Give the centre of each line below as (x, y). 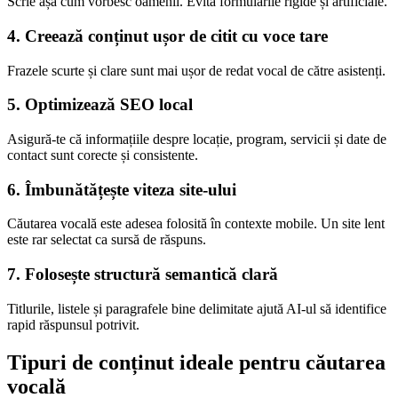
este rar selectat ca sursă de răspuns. (107, 240)
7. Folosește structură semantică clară (143, 275)
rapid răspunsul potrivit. (73, 324)
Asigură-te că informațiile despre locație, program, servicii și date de (197, 139)
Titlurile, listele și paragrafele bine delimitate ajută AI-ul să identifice (197, 308)
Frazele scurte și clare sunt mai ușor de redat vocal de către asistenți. (196, 70)
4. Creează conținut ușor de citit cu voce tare (167, 36)
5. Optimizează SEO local (100, 105)
